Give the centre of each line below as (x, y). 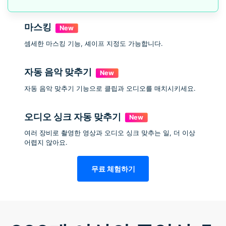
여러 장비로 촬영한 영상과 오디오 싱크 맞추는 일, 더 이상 (110, 133)
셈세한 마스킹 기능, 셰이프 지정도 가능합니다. (94, 44)
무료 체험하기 (113, 168)
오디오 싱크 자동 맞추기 (73, 117)
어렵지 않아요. (46, 143)
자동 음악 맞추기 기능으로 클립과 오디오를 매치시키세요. (110, 88)
